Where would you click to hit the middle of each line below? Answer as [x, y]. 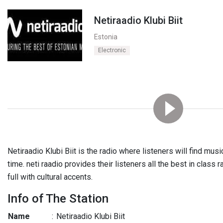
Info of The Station [58, 199]
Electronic [112, 50]
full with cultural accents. [50, 177]
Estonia [106, 37]
